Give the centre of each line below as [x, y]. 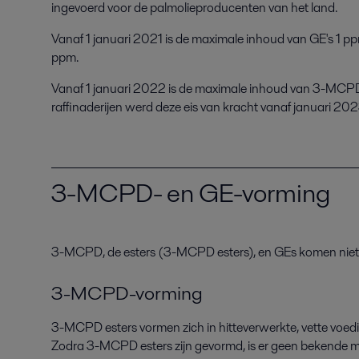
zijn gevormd [208, 345]
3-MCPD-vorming [127, 292]
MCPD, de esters [111, 252]
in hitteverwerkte [250, 327]
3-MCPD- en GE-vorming [191, 192]
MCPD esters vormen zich [134, 327]
